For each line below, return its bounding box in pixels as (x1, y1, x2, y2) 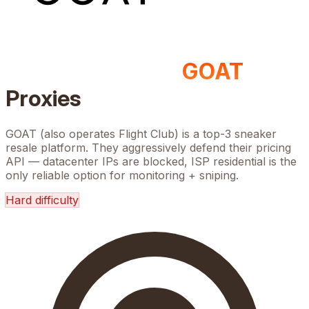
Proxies (6, 85, 81, 112)
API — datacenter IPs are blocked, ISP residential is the (6, 154, 297, 168)
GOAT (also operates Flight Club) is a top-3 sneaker (6, 126, 277, 141)
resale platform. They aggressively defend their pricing (6, 140, 291, 154)
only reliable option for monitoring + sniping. (6, 168, 239, 182)
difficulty (32, 192, 79, 207)
